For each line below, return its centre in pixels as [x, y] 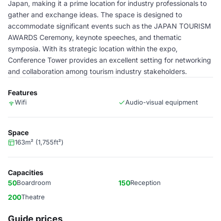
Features [23, 92]
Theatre [33, 197]
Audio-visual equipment [162, 102]
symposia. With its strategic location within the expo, [93, 49]
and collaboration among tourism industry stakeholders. [97, 71]
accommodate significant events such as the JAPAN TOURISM [110, 26]
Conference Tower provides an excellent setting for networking [110, 60]
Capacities [26, 172]
